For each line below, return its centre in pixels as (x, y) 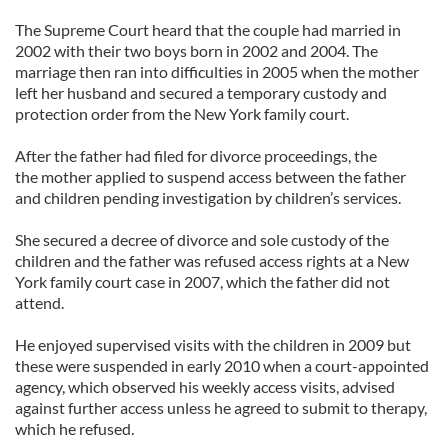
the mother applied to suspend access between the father (210, 176)
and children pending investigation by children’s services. (208, 197)
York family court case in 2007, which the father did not (202, 281)
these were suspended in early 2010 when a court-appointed (222, 365)
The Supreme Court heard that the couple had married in (208, 29)
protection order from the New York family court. (182, 113)
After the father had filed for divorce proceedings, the (196, 155)
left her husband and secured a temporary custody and (201, 92)
